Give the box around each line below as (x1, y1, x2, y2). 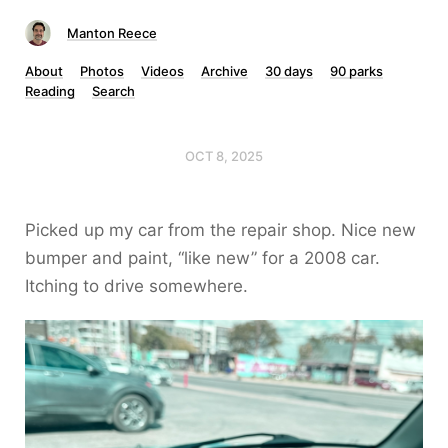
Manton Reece (67, 25, 157, 41)
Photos (80, 63, 124, 79)
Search (92, 83, 135, 99)
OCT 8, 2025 (185, 148, 263, 164)
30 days (265, 63, 313, 79)
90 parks (330, 63, 383, 79)
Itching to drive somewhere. (25, 276, 248, 296)
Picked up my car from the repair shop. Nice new (25, 220, 416, 240)
